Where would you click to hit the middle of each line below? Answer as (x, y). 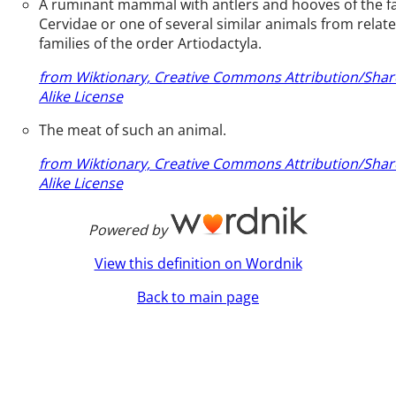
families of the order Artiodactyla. (150, 43)
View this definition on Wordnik (198, 263)
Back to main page (198, 297)
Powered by (128, 229)
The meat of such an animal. (133, 129)
